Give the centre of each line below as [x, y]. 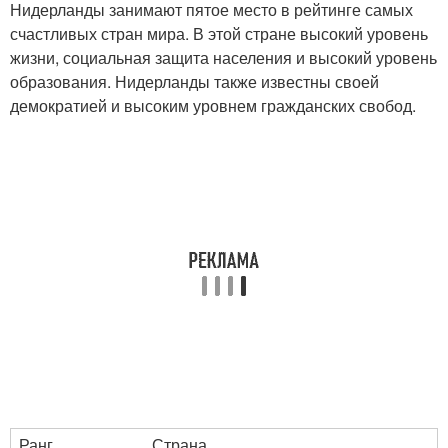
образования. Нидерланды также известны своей [194, 81]
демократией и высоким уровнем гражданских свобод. [213, 105]
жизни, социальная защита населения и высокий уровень [223, 57]
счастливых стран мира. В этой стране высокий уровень [219, 33]
